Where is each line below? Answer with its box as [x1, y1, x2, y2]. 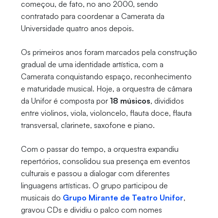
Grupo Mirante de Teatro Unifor [62, 193, 183, 203]
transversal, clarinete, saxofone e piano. [20, 120, 155, 130]
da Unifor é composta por [20, 96, 110, 106]
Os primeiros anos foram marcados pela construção [20, 47, 197, 57]
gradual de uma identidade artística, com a [20, 59, 163, 70]
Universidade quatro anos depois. [20, 23, 134, 34]
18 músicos [109, 96, 150, 106]
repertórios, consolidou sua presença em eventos [20, 156, 190, 166]
